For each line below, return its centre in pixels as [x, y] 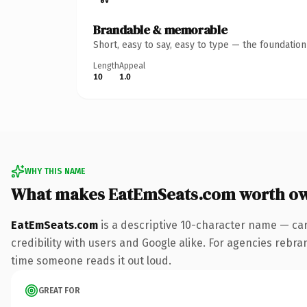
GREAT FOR [59, 290]
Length [106, 65]
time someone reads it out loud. [91, 260]
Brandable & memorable [160, 29]
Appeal [132, 65]
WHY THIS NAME [55, 171]
